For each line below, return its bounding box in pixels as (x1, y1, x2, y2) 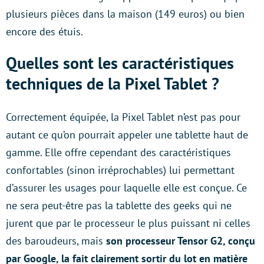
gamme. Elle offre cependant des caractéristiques (6, 146, 231, 160)
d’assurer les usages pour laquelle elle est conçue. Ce (6, 181, 247, 195)
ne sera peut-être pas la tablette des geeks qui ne (6, 199, 232, 213)
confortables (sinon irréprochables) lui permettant (6, 163, 235, 177)
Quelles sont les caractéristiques (6, 52, 234, 74)
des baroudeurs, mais (6, 234, 106, 248)
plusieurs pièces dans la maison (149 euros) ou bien (6, 7, 245, 21)
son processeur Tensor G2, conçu (106, 234, 255, 248)
